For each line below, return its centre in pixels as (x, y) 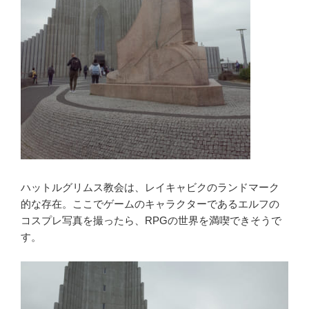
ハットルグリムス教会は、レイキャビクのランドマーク (150, 188)
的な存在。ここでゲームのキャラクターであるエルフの (150, 204)
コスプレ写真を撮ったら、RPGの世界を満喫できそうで (151, 221)
